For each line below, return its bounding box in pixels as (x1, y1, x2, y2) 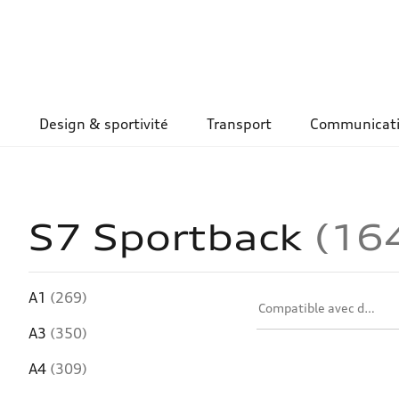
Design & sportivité (39, 115, 169, 134)
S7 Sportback (28, 215, 313, 259)
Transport (207, 115, 273, 134)
